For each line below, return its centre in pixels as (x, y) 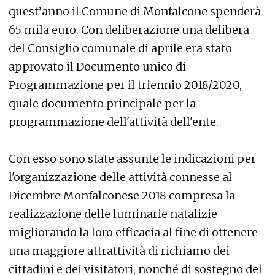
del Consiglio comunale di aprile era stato (120, 48)
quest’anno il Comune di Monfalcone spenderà (135, 11)
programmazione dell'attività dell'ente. (114, 122)
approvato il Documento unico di (97, 66)
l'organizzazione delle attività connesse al (120, 177)
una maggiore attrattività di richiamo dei (119, 250)
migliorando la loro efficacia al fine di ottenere (133, 232)
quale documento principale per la (102, 103)
